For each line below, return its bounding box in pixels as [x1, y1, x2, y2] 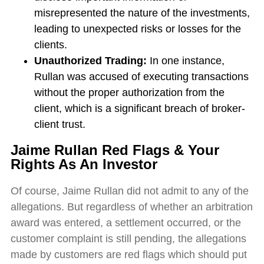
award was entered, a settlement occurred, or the [10, 217, 241, 229]
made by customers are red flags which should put [10, 249, 247, 261]
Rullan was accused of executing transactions [34, 71, 249, 83]
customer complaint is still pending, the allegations [10, 233, 246, 245]
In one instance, [149, 55, 225, 67]
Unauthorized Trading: [34, 55, 150, 67]
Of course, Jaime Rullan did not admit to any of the [10, 185, 249, 197]
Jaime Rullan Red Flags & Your [10, 142, 219, 159]
